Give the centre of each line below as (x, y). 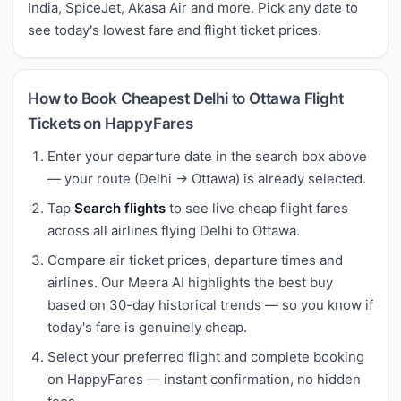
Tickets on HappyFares (111, 123)
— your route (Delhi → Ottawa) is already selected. (207, 178)
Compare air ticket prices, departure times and (195, 260)
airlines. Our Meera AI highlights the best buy (190, 282)
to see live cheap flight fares (257, 208)
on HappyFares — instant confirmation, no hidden (204, 379)
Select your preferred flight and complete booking (206, 356)
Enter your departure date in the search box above (207, 156)
